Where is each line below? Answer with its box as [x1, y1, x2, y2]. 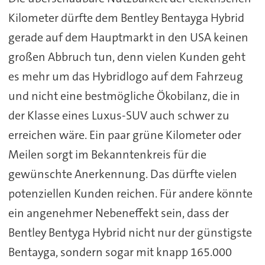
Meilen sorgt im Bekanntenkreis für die [8, 146, 206, 162]
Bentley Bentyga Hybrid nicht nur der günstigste [8, 224, 252, 240]
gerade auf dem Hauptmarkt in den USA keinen [8, 29, 248, 45]
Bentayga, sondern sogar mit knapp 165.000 [8, 244, 232, 260]
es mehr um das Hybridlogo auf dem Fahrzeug [8, 68, 243, 84]
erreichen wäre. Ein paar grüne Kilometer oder [8, 127, 241, 143]
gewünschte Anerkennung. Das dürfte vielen [8, 166, 237, 182]
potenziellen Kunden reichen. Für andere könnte [8, 185, 253, 201]
